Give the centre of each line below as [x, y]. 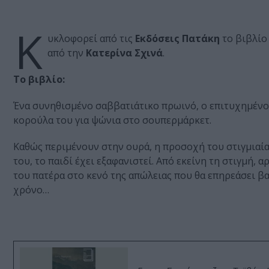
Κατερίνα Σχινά [124, 53]
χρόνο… [31, 190]
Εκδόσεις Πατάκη [177, 39]
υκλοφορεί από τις [91, 39]
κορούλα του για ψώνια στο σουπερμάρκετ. [112, 120]
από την [67, 53]
